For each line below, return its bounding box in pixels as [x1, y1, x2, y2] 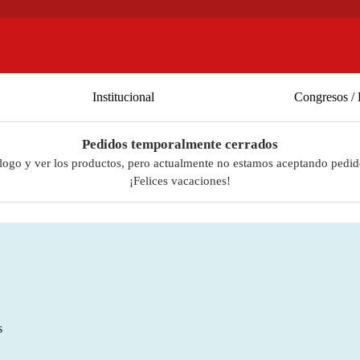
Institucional [92, 89, 154, 104]
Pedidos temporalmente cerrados [82, 137, 278, 152]
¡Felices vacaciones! [129, 174, 231, 187]
